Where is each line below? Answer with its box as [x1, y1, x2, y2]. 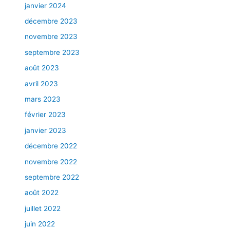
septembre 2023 [25, 48, 80, 56]
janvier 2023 [25, 126, 67, 135]
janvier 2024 [25, 1, 67, 10]
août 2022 [25, 188, 59, 197]
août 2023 [25, 64, 60, 72]
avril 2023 [25, 79, 59, 88]
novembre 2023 [25, 32, 78, 41]
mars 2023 [25, 94, 61, 103]
